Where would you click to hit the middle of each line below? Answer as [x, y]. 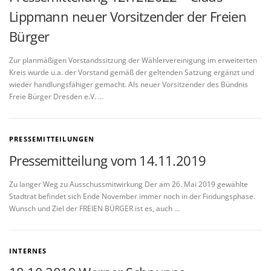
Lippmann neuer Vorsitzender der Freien [128, 17]
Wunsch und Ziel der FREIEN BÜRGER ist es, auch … [94, 209]
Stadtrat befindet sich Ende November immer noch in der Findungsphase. [132, 197]
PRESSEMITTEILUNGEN [52, 139]
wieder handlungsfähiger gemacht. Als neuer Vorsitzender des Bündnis [129, 85]
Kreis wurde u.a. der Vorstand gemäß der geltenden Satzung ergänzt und [132, 73]
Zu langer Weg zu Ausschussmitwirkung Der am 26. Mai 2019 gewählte [129, 184]
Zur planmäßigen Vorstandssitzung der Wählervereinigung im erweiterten [133, 60]
